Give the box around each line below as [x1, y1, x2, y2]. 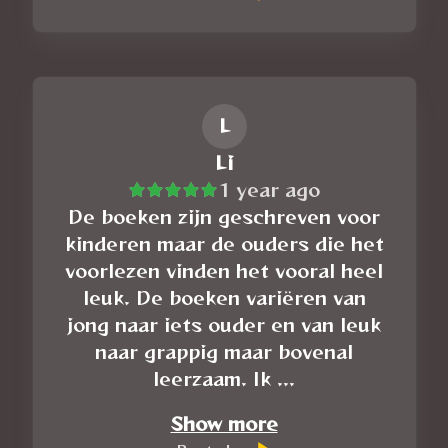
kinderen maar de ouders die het [64, 230, 384, 257]
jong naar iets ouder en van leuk [67, 311, 381, 338]
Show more [170, 410, 278, 437]
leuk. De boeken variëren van [82, 284, 366, 311]
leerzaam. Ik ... [153, 365, 295, 392]
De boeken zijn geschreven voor [68, 203, 380, 230]
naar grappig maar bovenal [95, 338, 353, 365]
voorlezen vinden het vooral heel [65, 257, 383, 284]
